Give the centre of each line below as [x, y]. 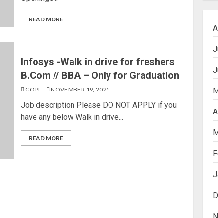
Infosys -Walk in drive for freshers [98, 62]
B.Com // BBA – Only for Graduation [100, 75]
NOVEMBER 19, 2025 [80, 89]
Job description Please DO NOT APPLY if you [99, 105]
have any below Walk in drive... [72, 117]
